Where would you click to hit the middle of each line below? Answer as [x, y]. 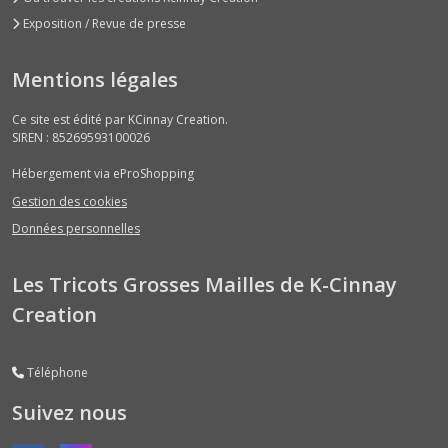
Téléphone [56, 373]
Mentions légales [95, 80]
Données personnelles [76, 229]
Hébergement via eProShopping [103, 174]
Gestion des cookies [69, 201]
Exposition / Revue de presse [103, 24]
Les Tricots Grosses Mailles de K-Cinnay [204, 285]
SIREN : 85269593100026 [81, 138]
